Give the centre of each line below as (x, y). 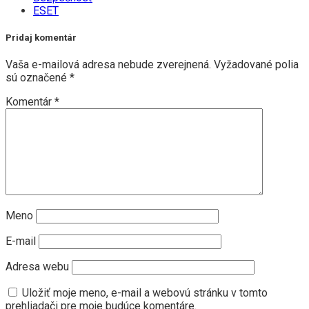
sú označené (38, 78)
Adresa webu (37, 267)
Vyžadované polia (256, 65)
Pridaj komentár (41, 38)
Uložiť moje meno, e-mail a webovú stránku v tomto (145, 293)
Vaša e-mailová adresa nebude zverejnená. (108, 65)
